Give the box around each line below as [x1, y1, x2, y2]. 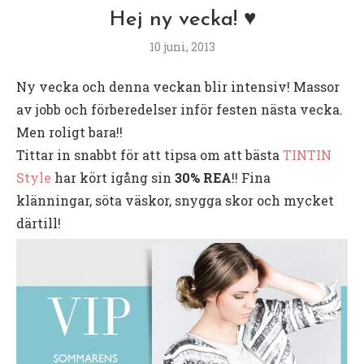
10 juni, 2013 [149, 38, 215, 54]
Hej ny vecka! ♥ [108, 8, 256, 31]
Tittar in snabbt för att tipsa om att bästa [16, 145, 283, 163]
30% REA [175, 168, 232, 186]
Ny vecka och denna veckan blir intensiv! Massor [16, 77, 340, 95]
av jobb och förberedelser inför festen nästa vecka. [16, 100, 343, 118]
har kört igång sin [51, 168, 175, 186]
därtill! [16, 214, 61, 232]
